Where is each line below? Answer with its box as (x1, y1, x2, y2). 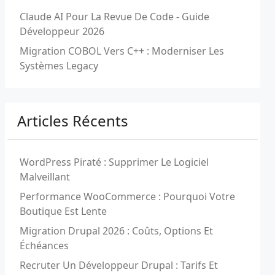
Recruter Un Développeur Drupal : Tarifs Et (20, 258, 218, 272)
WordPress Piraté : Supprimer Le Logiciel (20, 155, 209, 169)
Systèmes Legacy (20, 59, 98, 72)
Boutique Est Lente (20, 204, 107, 218)
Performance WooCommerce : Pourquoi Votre (20, 190, 235, 203)
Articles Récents (17, 110, 128, 131)
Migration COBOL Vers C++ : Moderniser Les (20, 44, 224, 58)
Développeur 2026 (20, 25, 104, 38)
